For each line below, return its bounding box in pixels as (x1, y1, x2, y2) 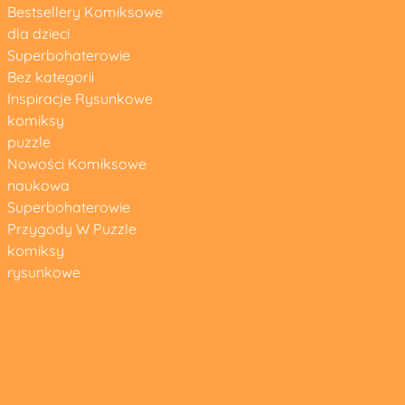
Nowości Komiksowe (6, 155, 146, 173)
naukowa (6, 176, 70, 194)
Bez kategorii (6, 68, 94, 86)
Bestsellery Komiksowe (6, 3, 163, 21)
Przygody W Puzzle (6, 220, 137, 238)
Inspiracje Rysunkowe (6, 89, 153, 108)
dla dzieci (6, 24, 70, 42)
